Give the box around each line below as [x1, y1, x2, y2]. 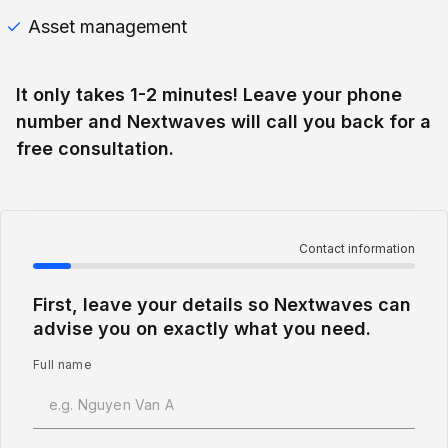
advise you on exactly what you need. [33, 318, 371, 339]
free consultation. [16, 138, 174, 159]
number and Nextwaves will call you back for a [16, 111, 431, 132]
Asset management [28, 16, 187, 37]
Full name [33, 357, 92, 372]
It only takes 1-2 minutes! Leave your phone [16, 84, 402, 105]
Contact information [299, 241, 415, 256]
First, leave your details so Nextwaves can [33, 294, 411, 315]
